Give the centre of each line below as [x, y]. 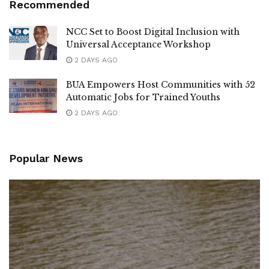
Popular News [46, 159]
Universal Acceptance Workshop [138, 45]
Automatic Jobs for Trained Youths [143, 98]
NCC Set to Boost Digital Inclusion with [153, 32]
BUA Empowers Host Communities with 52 [161, 85]
